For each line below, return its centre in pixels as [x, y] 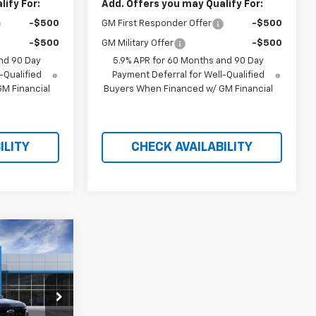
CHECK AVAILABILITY [192, 147]
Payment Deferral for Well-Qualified [189, 75]
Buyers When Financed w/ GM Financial [189, 89]
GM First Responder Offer [157, 23]
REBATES [35, 279]
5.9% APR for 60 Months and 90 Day [189, 61]
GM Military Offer [138, 43]
